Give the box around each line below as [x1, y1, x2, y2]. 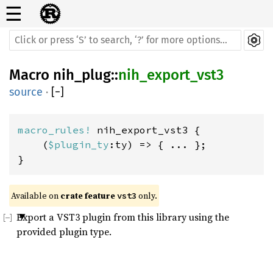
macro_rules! [18, 124, 97, 136]
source [9, 85, 43, 99]
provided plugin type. [16, 225, 112, 238]
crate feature [60, 189, 117, 202]
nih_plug [53, 66, 111, 83]
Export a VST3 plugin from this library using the [16, 210, 229, 224]
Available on [11, 189, 60, 202]
